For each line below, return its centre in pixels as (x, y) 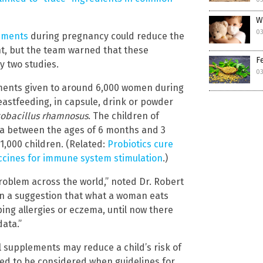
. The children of (124, 116)
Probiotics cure (140, 144)
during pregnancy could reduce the (106, 36)
